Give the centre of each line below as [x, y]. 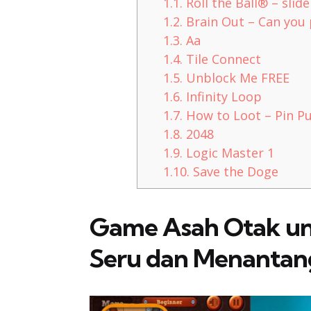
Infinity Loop [222, 97]
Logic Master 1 [228, 153]
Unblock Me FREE [236, 78]
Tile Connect [221, 59]
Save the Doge [234, 172]
